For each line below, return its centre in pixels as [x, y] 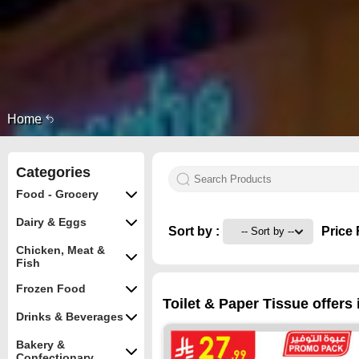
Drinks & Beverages [70, 317]
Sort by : [196, 231]
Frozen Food [51, 288]
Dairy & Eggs [51, 222]
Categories [53, 172]
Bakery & [40, 345]
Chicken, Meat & [61, 250]
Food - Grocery [57, 194]
